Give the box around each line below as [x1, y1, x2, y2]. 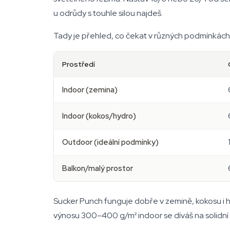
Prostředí [62, 60, 95, 69]
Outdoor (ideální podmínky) [62, 137, 159, 147]
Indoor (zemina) [62, 85, 118, 95]
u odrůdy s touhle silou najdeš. [53, 8, 163, 18]
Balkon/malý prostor [62, 163, 133, 174]
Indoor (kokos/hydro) [62, 111, 136, 121]
